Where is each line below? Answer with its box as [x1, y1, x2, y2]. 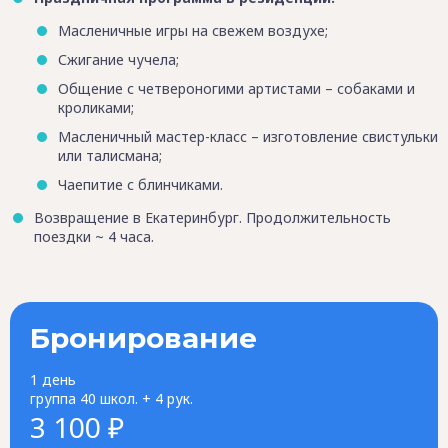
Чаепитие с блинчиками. [58, 174, 223, 194]
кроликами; [58, 98, 134, 118]
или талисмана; [58, 145, 162, 165]
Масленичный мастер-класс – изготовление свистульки [58, 126, 438, 146]
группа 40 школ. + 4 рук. [30, 388, 193, 408]
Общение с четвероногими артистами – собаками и [58, 79, 415, 99]
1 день [30, 369, 76, 389]
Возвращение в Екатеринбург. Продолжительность [34, 207, 391, 227]
